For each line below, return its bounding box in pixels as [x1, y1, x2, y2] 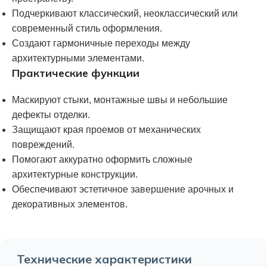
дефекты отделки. [12, 109, 90, 120]
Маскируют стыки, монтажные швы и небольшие [12, 94, 228, 105]
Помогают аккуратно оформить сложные [12, 154, 193, 164]
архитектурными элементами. [12, 52, 144, 63]
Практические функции [12, 66, 139, 80]
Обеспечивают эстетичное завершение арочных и [12, 184, 234, 194]
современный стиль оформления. [12, 23, 162, 33]
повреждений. [12, 139, 74, 150]
